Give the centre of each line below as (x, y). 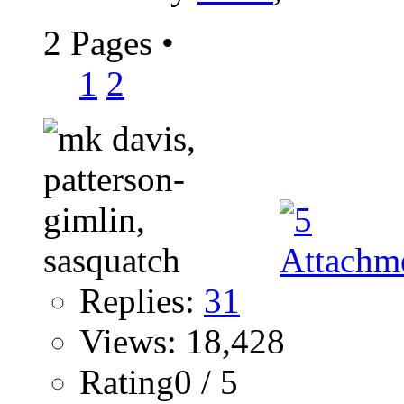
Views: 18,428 (182, 342)
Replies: (142, 301)
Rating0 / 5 (159, 382)
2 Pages (102, 43)
